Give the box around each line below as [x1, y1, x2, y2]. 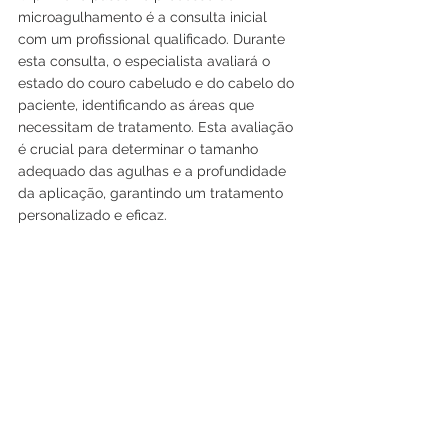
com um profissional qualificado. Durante [18, 31, 289, 48]
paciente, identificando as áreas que [18, 97, 258, 114]
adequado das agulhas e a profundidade [18, 163, 290, 180]
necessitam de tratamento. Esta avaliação [18, 119, 297, 136]
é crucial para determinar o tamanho [18, 141, 262, 158]
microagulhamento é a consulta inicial [18, 9, 271, 26]
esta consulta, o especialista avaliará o [18, 53, 274, 70]
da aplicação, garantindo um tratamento [18, 185, 287, 202]
